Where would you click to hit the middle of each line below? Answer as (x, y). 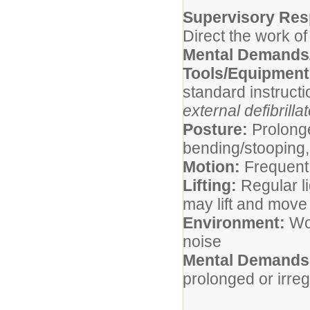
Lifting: (210, 185)
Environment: (234, 223)
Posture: (215, 129)
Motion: (211, 167)
